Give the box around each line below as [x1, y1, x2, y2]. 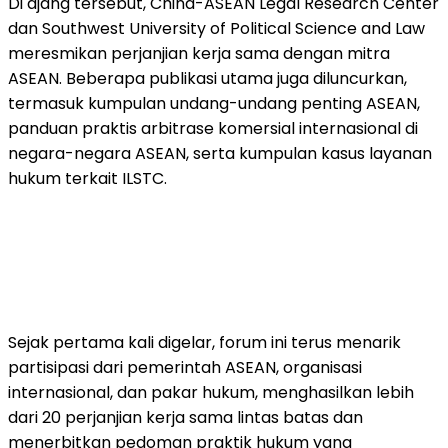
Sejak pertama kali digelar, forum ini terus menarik [8, 330, 401, 354]
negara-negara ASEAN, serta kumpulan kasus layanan [8, 141, 432, 165]
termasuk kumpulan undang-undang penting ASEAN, [8, 91, 420, 115]
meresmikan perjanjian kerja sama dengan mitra [8, 41, 390, 65]
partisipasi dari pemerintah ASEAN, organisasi [8, 355, 362, 379]
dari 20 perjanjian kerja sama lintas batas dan [8, 405, 363, 429]
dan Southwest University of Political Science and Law [8, 16, 425, 40]
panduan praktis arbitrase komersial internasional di [8, 116, 418, 140]
